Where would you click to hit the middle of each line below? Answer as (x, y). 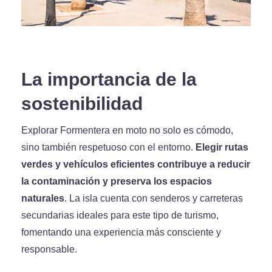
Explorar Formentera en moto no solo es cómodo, (127, 130)
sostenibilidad (82, 104)
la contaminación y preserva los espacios (117, 181)
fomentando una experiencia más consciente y (121, 232)
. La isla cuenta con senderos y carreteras (154, 198)
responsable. (49, 249)
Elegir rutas (222, 147)
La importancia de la (109, 79)
